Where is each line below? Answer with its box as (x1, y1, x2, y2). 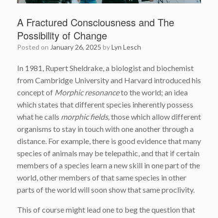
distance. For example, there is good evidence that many (17, 136, 201, 145)
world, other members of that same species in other (17, 172, 186, 182)
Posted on (21, 42, 50, 51)
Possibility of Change (17, 28, 107, 42)
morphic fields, (61, 111, 111, 121)
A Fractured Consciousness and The (17, 15, 174, 29)
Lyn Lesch (111, 42, 141, 51)
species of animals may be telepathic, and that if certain (17, 148, 200, 158)
